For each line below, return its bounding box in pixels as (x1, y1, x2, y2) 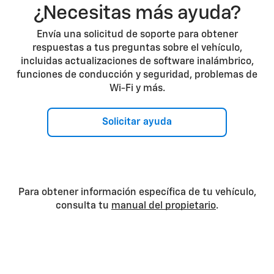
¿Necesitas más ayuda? (33, 4, 241, 23)
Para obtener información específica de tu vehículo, (18, 188, 256, 198)
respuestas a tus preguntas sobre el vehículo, (32, 43, 242, 53)
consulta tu (56, 201, 111, 211)
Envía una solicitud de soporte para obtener (36, 30, 238, 40)
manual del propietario (111, 201, 216, 211)
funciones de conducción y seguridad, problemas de (17, 70, 257, 80)
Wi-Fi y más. (109, 84, 165, 94)
